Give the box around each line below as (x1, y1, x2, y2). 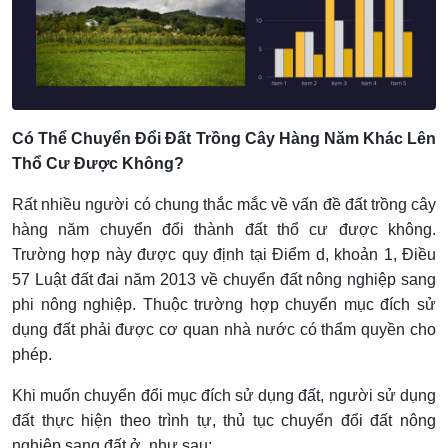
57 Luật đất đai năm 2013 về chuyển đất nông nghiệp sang (12, 271, 436, 289)
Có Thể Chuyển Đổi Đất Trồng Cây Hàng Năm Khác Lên (12, 130, 436, 148)
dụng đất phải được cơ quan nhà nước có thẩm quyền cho (12, 321, 436, 339)
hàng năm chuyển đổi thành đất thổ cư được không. (12, 221, 436, 239)
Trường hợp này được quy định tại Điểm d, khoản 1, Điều (12, 246, 436, 264)
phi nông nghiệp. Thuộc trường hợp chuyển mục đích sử (12, 296, 436, 314)
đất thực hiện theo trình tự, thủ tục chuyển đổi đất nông (12, 412, 436, 430)
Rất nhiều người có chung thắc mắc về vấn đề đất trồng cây (12, 196, 436, 214)
